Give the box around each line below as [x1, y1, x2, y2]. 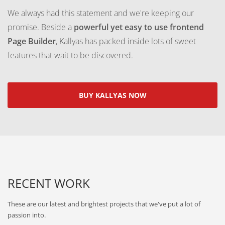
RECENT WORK [8, 175, 90, 192]
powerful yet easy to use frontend [74, 21, 204, 33]
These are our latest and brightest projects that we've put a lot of [8, 199, 200, 209]
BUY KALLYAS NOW [78, 90, 147, 100]
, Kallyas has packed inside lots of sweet [56, 35, 196, 47]
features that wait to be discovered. [8, 49, 133, 61]
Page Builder [8, 35, 56, 47]
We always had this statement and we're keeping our [8, 7, 194, 19]
